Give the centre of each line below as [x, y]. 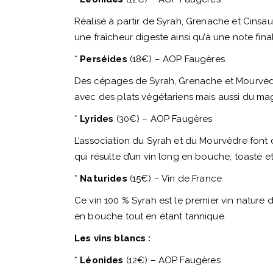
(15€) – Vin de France [175, 179]
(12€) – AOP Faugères [173, 260]
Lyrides [98, 119]
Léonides [103, 260]
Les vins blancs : [113, 238]
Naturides [105, 179]
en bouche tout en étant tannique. [150, 216]
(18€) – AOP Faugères [177, 59]
